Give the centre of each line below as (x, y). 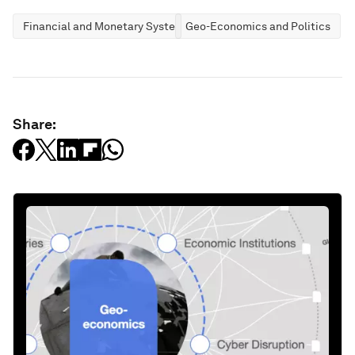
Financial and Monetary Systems (107, 26)
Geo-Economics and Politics (258, 26)
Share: (34, 124)
